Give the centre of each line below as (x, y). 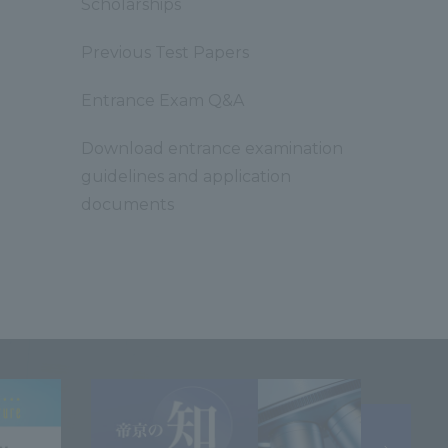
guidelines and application (186, 176)
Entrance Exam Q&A (162, 100)
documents (127, 204)
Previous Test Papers (165, 52)
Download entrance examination (212, 148)
